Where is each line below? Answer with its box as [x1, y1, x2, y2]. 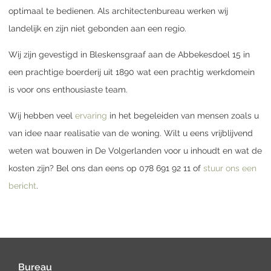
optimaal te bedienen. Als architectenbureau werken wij [8, 5, 228, 16]
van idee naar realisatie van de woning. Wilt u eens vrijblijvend [8, 128, 253, 138]
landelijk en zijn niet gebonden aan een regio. [8, 23, 186, 33]
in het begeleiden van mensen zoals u [109, 110, 259, 120]
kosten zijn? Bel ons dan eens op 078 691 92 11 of [8, 163, 203, 173]
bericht [8, 180, 36, 191]
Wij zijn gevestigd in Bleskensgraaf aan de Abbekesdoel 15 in [8, 49, 250, 59]
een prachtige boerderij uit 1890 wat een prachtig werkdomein [8, 67, 255, 77]
